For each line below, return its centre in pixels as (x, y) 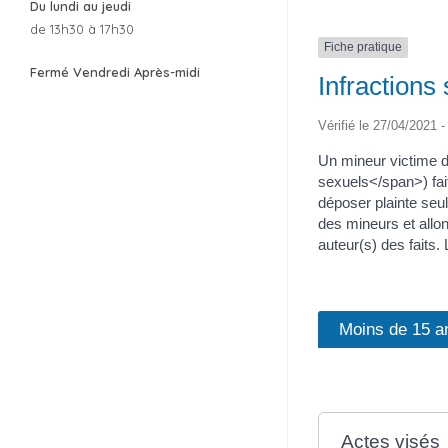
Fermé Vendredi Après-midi (115, 72)
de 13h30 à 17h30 (82, 29)
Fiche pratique (362, 47)
